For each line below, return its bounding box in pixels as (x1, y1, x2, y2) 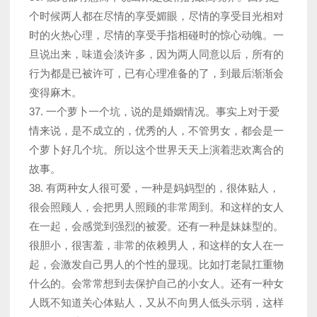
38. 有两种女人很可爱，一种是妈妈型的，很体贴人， (29, 182, 279, 195)
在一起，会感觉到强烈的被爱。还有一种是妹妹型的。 (29, 220, 284, 233)
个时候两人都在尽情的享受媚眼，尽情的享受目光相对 (29, 10, 284, 23)
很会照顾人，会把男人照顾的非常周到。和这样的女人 (29, 201, 284, 214)
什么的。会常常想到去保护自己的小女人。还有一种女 (29, 277, 284, 290)
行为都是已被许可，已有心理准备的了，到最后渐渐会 (29, 67, 284, 80)
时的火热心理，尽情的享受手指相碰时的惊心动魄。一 (29, 29, 284, 42)
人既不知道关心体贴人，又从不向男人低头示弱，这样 (29, 296, 284, 309)
